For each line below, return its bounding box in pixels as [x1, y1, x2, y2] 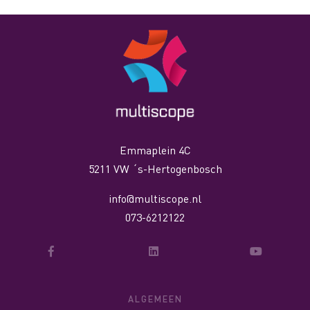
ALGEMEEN [134, 293, 183, 305]
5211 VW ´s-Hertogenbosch [88, 161, 222, 176]
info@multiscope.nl [109, 191, 201, 206]
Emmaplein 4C [119, 143, 191, 158]
